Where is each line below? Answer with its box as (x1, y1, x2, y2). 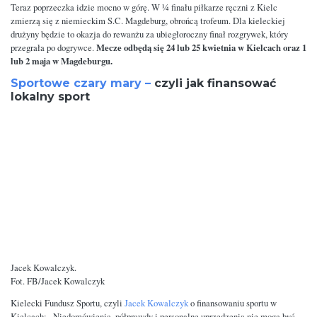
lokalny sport (11, 90, 90, 104)
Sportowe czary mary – (11, 76, 151, 91)
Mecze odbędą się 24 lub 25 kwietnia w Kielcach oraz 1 (96, 41, 306, 54)
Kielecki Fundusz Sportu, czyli (11, 297, 125, 310)
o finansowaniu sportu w (188, 297, 277, 310)
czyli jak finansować (151, 76, 276, 91)
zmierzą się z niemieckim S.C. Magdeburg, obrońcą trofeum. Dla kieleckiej (11, 15, 285, 28)
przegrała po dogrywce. (11, 42, 96, 54)
